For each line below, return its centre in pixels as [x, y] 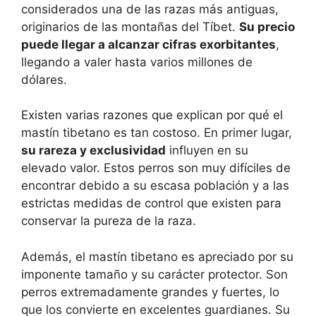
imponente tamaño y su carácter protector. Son [154, 274]
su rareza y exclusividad [93, 151]
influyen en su [207, 151]
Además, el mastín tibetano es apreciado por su [157, 256]
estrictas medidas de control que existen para [151, 203]
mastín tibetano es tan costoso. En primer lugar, [157, 133]
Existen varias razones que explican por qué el [152, 115]
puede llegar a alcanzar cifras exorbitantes [148, 44]
